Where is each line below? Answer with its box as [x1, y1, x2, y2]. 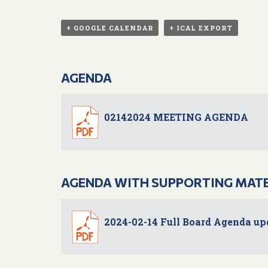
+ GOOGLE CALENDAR [66, 23, 153, 33]
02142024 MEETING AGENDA [104, 111, 248, 124]
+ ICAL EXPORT [169, 23, 233, 33]
